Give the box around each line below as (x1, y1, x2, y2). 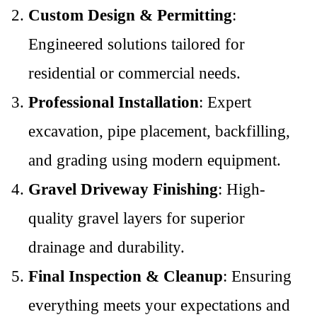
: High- (218, 180, 265, 198)
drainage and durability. (28, 238, 185, 256)
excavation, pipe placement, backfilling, (28, 122, 290, 140)
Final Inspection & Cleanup (28, 267, 223, 285)
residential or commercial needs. (28, 64, 241, 82)
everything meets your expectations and (28, 296, 290, 314)
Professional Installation (28, 93, 199, 111)
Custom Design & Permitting (28, 6, 232, 24)
